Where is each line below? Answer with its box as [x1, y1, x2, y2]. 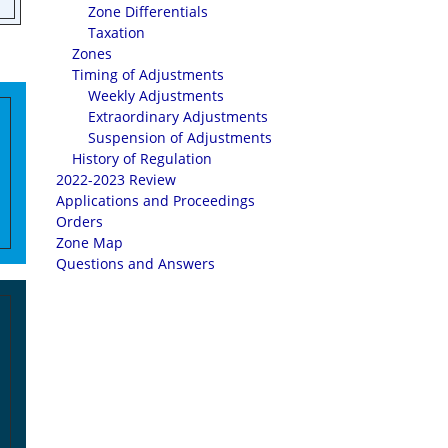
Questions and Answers [56, 254, 215, 273]
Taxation [88, 23, 145, 42]
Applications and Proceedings [56, 191, 255, 210]
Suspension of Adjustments [88, 128, 272, 147]
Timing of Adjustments [72, 65, 224, 84]
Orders [56, 212, 103, 231]
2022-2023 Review [56, 170, 176, 189]
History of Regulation [72, 149, 212, 168]
